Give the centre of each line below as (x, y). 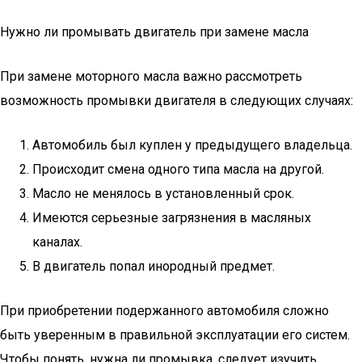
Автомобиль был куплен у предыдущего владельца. (192, 145)
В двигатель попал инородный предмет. (154, 266)
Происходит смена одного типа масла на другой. (178, 169)
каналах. (57, 242)
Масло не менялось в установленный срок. (163, 194)
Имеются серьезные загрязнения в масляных (172, 218)
